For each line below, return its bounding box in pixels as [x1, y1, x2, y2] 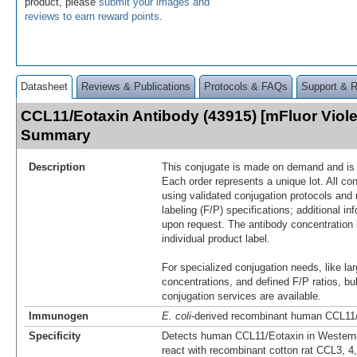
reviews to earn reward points [25, 10, 159, 22]
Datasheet [21, 80, 68, 92]
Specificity [29, 329, 80, 342]
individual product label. [162, 232, 270, 245]
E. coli [162, 309, 191, 322]
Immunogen [29, 309, 88, 322]
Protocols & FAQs [204, 80, 288, 92]
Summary [21, 126, 91, 143]
